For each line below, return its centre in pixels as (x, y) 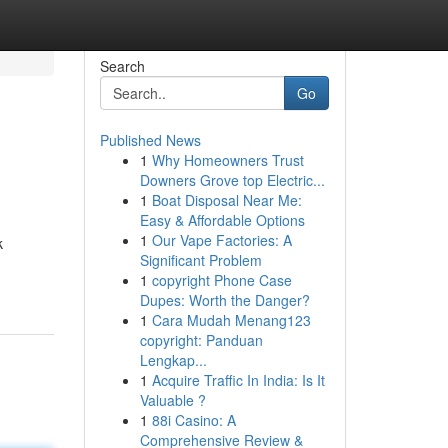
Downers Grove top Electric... (232, 180)
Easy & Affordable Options (222, 220)
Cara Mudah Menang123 (231, 320)
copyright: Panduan (201, 340)
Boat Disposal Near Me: (226, 200)
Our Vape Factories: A (221, 240)
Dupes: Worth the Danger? (224, 300)
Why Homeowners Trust (227, 160)
